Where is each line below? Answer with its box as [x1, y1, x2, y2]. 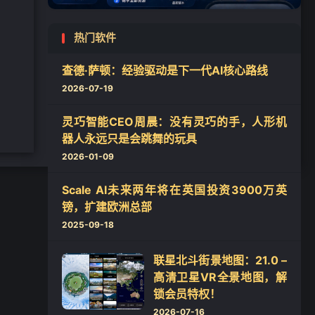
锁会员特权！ [153, 287, 221, 301]
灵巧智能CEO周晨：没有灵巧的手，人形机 [62, 115, 287, 129]
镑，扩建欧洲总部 [62, 200, 152, 214]
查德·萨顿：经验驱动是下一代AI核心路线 [62, 63, 268, 77]
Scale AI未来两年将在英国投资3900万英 [62, 183, 287, 197]
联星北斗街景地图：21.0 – [153, 253, 287, 267]
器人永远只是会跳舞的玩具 [62, 131, 197, 146]
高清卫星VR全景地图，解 [153, 270, 287, 284]
